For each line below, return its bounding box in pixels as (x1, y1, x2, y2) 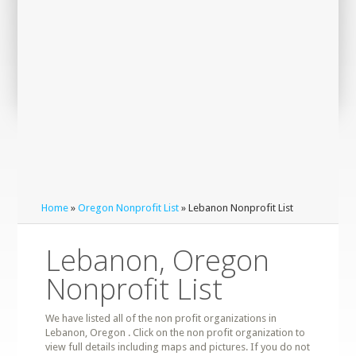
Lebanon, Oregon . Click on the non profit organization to (45, 327, 306, 339)
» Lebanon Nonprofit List (179, 202, 294, 214)
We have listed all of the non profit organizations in (45, 312, 277, 324)
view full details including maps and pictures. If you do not (45, 341, 311, 353)
